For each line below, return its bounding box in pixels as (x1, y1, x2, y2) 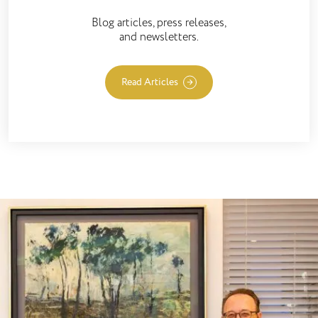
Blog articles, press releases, (92, 15, 226, 31)
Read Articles (121, 75, 178, 89)
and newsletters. (119, 29, 199, 45)
